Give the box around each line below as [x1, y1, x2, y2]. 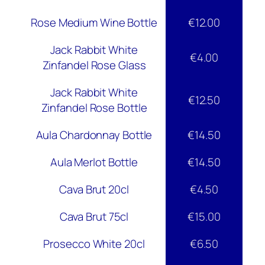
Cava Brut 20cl [59, 182, 129, 198]
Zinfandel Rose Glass [42, 57, 146, 73]
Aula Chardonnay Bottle [35, 127, 153, 143]
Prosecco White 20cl [43, 236, 145, 252]
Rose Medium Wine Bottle [31, 15, 157, 31]
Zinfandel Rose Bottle [41, 100, 147, 116]
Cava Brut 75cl [59, 209, 129, 225]
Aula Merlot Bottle [50, 154, 138, 170]
